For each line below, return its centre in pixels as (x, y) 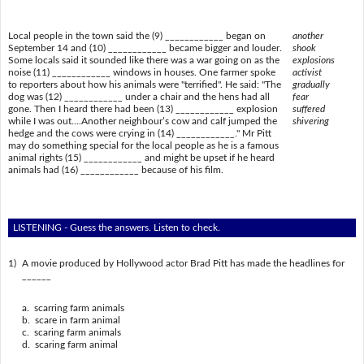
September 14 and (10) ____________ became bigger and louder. (145, 48)
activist (307, 72)
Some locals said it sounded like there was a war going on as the (143, 60)
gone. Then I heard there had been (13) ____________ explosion (143, 108)
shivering (310, 121)
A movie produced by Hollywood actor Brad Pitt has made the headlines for (183, 263)
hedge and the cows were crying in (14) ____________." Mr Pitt (139, 133)
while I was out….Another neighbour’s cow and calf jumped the (142, 121)
